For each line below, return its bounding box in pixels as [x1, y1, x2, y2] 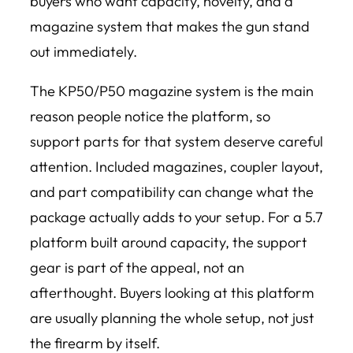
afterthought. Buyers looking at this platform [30, 283, 314, 302]
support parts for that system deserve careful [30, 132, 323, 150]
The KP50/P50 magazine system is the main [30, 81, 314, 100]
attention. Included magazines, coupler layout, [30, 157, 323, 176]
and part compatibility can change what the [30, 182, 314, 201]
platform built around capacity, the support [30, 232, 307, 251]
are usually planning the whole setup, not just [30, 308, 314, 327]
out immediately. [30, 42, 137, 61]
